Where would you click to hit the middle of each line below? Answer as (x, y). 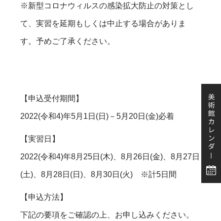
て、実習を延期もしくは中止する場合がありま (103, 23)
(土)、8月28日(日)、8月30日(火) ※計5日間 (99, 174)
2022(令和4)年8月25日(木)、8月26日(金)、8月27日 (110, 157)
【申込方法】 (44, 197)
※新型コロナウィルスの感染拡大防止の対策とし (107, 6)
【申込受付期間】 (52, 98)
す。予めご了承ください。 (68, 41)
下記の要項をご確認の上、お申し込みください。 (107, 215)
